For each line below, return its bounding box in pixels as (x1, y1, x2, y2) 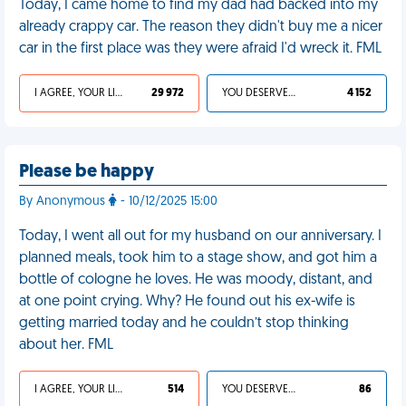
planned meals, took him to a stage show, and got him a (19, 251, 377, 266)
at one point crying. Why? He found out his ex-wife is (19, 295, 355, 309)
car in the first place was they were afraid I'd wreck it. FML (19, 42, 382, 56)
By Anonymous (19, 195, 109, 208)
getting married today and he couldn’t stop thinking (19, 316, 349, 331)
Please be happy (19, 163, 154, 181)
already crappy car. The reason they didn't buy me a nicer (19, 20, 382, 34)
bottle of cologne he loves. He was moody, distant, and (19, 273, 372, 287)
